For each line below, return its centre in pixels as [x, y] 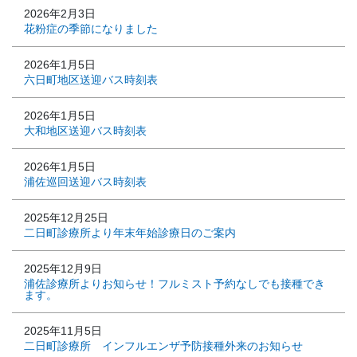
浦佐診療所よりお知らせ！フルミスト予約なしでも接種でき [175, 284]
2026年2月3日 [60, 14]
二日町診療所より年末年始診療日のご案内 [130, 233]
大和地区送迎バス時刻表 [85, 131]
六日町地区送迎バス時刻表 [91, 80]
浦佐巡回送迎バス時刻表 [85, 182]
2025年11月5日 [63, 331]
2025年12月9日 [63, 269]
